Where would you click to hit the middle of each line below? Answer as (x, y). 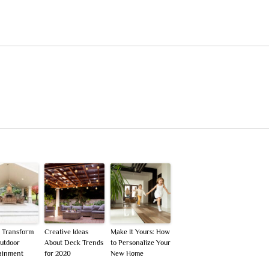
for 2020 (58, 253)
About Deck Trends (74, 242)
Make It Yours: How (140, 231)
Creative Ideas (66, 231)
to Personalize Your (141, 242)
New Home (127, 253)
